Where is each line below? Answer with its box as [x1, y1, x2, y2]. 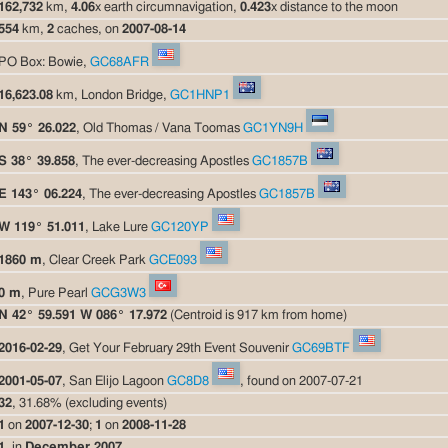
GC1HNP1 [170, 88, 230, 102]
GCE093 [149, 253, 197, 267]
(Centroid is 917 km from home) [167, 308, 347, 322]
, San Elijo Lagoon [62, 374, 167, 388]
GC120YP [151, 220, 209, 234]
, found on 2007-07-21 [240, 374, 363, 388]
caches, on [54, 22, 122, 36]
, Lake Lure [85, 220, 151, 234]
